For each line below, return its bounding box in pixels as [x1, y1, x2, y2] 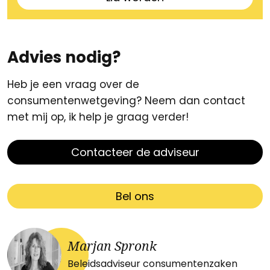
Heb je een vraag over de [7, 77, 139, 92]
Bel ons [116, 189, 154, 204]
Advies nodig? [7, 46, 121, 68]
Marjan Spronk [67, 237, 157, 254]
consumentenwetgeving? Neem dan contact [7, 93, 245, 108]
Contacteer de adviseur [71, 145, 199, 160]
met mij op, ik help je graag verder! [7, 110, 189, 124]
